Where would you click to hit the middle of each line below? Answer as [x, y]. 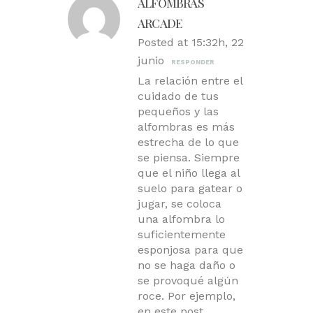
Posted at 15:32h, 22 [191, 43]
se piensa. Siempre [189, 158]
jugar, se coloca [180, 204]
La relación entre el [190, 81]
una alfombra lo [181, 219]
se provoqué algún [188, 281]
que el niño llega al [189, 173]
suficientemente [182, 235]
